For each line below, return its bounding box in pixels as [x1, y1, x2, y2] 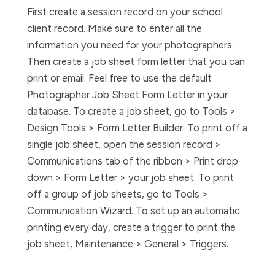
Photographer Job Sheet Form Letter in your [27, 88, 228, 101]
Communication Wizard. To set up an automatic [27, 204, 240, 217]
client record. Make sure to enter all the [27, 22, 202, 34]
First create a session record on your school [27, 6, 223, 18]
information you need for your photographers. [27, 39, 234, 51]
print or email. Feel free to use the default [27, 72, 212, 84]
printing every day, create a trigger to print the [27, 221, 236, 233]
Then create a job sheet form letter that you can [27, 55, 245, 68]
